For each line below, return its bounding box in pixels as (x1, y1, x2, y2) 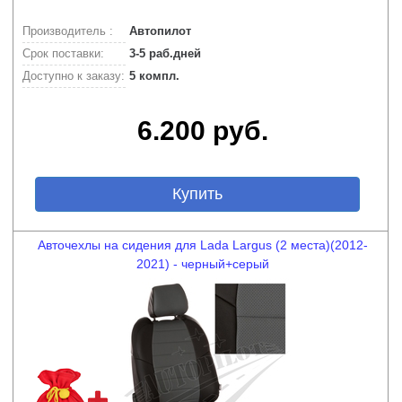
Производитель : (22, 24, 113, 38)
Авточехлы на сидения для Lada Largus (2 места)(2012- (38, 238, 368, 252)
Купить (144, 185, 249, 203)
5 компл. (126, 69, 179, 83)
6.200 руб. (137, 116, 268, 145)
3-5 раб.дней (126, 47, 201, 60)
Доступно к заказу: (22, 69, 125, 83)
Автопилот (126, 24, 191, 38)
